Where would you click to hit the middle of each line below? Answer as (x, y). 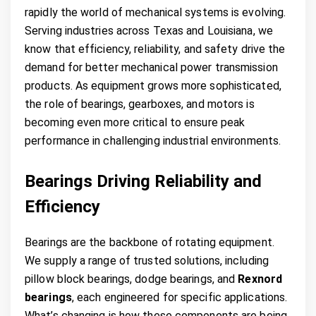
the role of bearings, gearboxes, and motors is (140, 104)
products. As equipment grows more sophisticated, (153, 86)
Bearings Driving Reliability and (143, 181)
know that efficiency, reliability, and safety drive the (155, 49)
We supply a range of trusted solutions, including (147, 260)
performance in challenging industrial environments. (153, 141)
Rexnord (260, 279)
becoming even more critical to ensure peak (135, 122)
